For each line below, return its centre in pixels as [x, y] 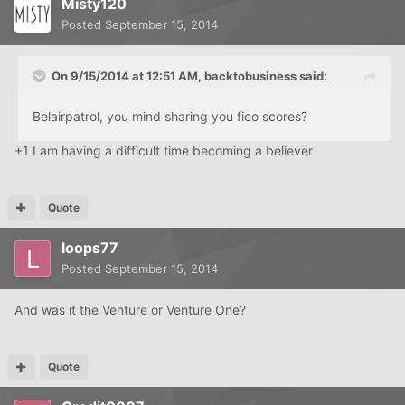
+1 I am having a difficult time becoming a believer [164, 151]
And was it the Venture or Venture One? [130, 310]
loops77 [90, 248]
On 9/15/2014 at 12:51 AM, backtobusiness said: [189, 76]
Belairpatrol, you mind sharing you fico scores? [170, 117]
